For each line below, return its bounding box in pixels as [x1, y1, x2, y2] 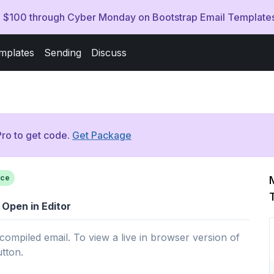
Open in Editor [2, 200, 71, 212]
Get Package [72, 129, 131, 141]
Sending [44, 46, 82, 59]
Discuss [91, 46, 127, 59]
